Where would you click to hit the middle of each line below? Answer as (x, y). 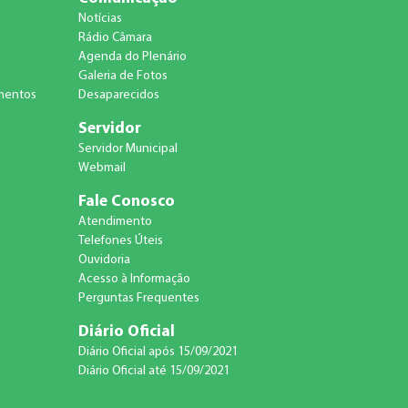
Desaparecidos (118, 96)
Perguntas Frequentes (138, 299)
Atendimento (115, 222)
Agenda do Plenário (132, 57)
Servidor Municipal (127, 149)
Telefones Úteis (120, 241)
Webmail (102, 168)
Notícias (100, 19)
